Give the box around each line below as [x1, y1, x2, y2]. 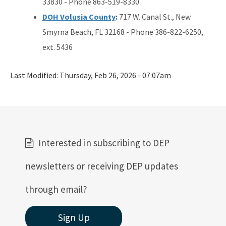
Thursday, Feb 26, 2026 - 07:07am [60, 70, 171, 80]
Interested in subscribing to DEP [38, 136, 169, 149]
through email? [25, 183, 87, 195]
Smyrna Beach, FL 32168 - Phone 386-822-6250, [42, 26, 203, 37]
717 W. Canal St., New [117, 11, 191, 22]
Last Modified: [10, 70, 60, 80]
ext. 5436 [42, 41, 73, 52]
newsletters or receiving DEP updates [25, 159, 178, 172]
